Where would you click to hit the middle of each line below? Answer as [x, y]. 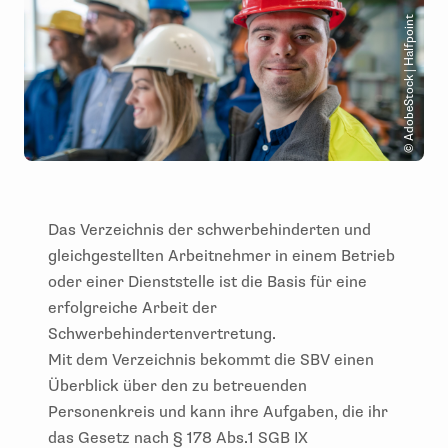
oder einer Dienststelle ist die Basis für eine [207, 281]
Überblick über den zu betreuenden [177, 385]
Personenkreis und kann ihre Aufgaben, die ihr [218, 411]
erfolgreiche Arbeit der [132, 307]
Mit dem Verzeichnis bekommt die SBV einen [211, 359]
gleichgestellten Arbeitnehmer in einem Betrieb [221, 255]
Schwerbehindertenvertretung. [164, 333]
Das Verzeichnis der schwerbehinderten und [209, 229]
